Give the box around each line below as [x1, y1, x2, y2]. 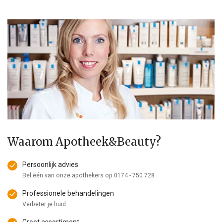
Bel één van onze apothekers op [22, 172, 114, 179]
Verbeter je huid [22, 201, 66, 208]
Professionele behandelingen [22, 189, 114, 198]
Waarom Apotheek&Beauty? [7, 135, 161, 149]
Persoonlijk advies [22, 161, 78, 169]
